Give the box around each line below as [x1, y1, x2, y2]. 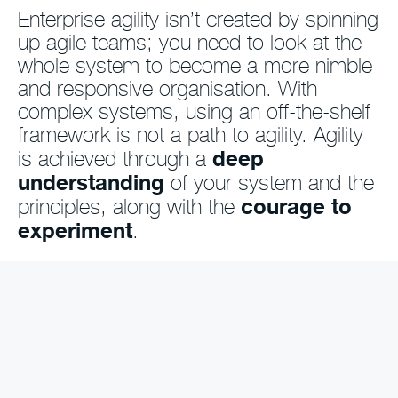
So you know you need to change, [27, 327, 331, 354]
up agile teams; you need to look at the [18, 29, 362, 56]
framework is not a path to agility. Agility [18, 122, 363, 148]
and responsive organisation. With [18, 76, 317, 102]
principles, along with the [18, 194, 241, 220]
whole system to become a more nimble [18, 52, 372, 79]
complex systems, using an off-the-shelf [18, 99, 370, 125]
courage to [241, 193, 352, 220]
